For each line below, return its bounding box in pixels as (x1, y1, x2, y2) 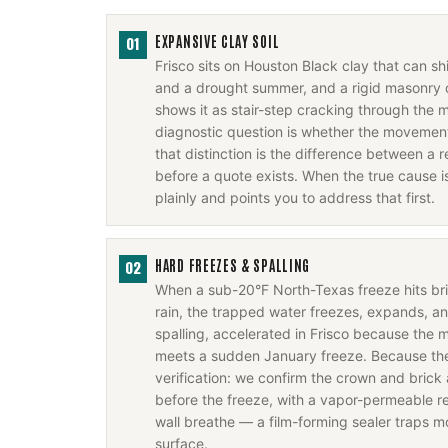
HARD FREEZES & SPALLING (155, 256, 311, 274)
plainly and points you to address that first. (155, 189, 435, 206)
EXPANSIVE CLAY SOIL (155, 32, 280, 50)
